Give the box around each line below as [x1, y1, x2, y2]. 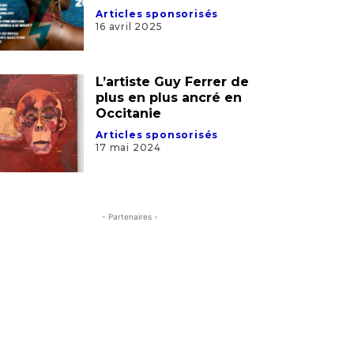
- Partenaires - [101, 118, 158, 128]
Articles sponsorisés [96, 36, 219, 48]
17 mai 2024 [96, 48, 161, 61]
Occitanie [96, 13, 162, 28]
